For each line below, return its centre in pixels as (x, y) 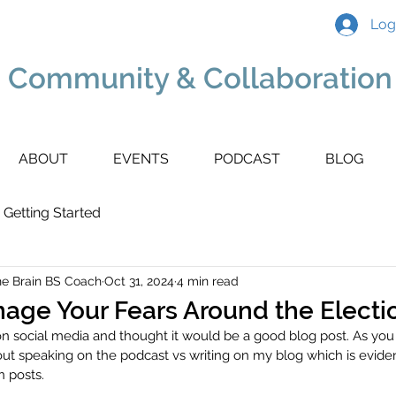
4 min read (208, 281)
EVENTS (141, 159)
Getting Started (52, 213)
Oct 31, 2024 (139, 281)
